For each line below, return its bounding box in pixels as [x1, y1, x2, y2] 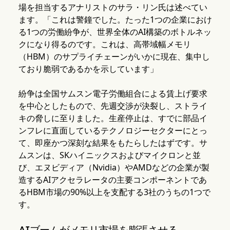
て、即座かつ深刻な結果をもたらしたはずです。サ [18, 137, 207, 149]
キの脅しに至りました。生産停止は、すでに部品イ [18, 112, 207, 124]
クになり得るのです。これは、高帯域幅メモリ [18, 39, 191, 50]
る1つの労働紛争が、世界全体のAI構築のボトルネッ [18, 26, 212, 38]
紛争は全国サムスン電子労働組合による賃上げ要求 [18, 88, 207, 100]
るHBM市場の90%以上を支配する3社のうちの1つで [18, 186, 210, 198]
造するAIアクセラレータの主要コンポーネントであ [18, 174, 207, 186]
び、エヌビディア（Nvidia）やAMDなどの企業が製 [18, 162, 209, 174]
